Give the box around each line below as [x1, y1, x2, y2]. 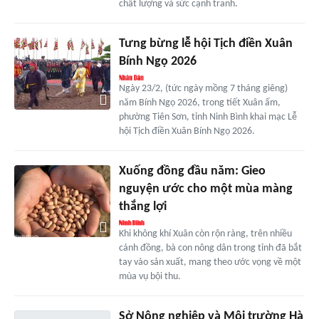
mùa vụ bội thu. [118, 271, 181, 283]
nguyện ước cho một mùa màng [118, 182, 293, 197]
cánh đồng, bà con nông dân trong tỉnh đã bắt [118, 243, 302, 254]
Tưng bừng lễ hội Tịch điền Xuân [118, 37, 293, 51]
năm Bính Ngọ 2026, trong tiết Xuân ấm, [118, 98, 281, 109]
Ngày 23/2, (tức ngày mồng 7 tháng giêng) [118, 83, 288, 95]
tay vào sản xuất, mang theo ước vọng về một [118, 257, 301, 268]
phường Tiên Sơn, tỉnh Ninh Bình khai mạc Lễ [118, 112, 297, 123]
